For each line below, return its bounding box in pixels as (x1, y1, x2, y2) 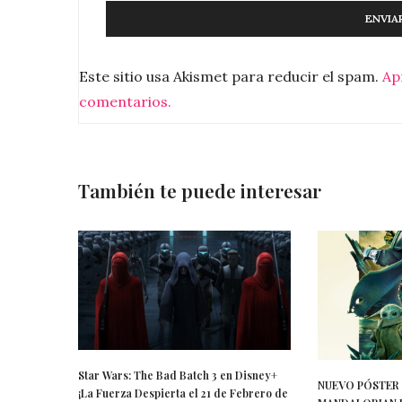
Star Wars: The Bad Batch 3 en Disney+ (78, 367, 277, 382)
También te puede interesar (78, 178, 321, 204)
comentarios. (79, 92, 171, 110)
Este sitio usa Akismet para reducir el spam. (79, 66, 382, 85)
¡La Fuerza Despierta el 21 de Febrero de (78, 385, 288, 400)
